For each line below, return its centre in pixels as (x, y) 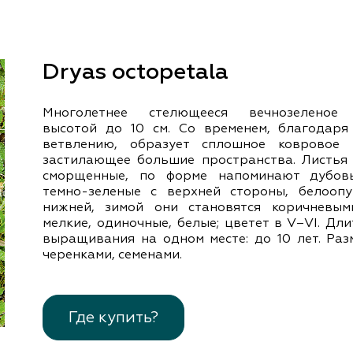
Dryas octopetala (136, 73)
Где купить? (113, 318)
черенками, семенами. (112, 256)
